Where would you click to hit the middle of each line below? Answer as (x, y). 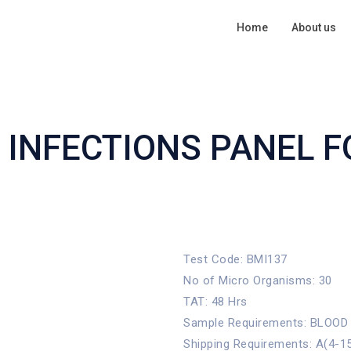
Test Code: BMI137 (235, 259)
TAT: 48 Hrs (215, 302)
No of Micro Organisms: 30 (258, 280)
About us (314, 27)
